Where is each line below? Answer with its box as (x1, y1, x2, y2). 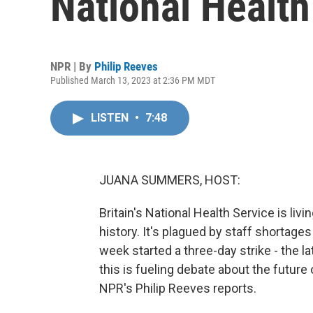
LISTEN (91, 111, 131, 124)
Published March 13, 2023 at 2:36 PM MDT (50, 75, 215, 86)
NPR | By (50, 59, 94, 73)
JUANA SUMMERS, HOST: (99, 173, 240, 187)
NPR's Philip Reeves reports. (99, 281, 256, 296)
